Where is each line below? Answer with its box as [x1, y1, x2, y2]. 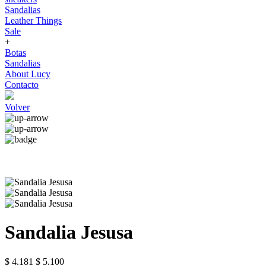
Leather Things [5, 15, 62, 26]
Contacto [5, 80, 39, 90]
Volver [5, 102, 30, 112]
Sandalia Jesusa [5, 221, 133, 243]
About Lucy [5, 69, 50, 79]
